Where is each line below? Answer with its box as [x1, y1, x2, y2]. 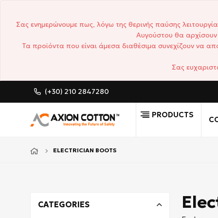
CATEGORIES [38, 200, 90, 209]
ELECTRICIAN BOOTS [53, 146, 116, 154]
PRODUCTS [152, 110, 194, 119]
